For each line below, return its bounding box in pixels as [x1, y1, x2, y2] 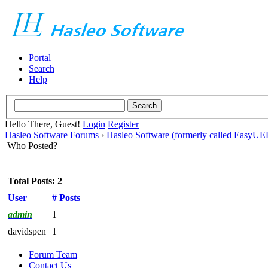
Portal [29, 53, 51, 63]
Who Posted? [7, 140, 57, 151]
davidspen [8, 226, 46, 236]
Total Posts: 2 [8, 175, 62, 186]
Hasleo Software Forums [5, 129, 99, 140]
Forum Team [29, 249, 77, 260]
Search [29, 63, 54, 74]
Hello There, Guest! [5, 118, 83, 129]
